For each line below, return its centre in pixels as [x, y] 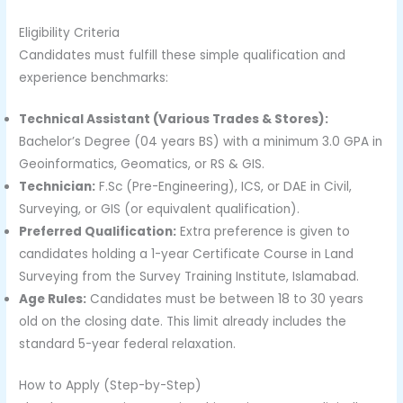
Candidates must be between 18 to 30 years [225, 300]
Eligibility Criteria [70, 32]
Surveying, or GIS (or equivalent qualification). [160, 210]
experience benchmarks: [94, 77]
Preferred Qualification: [98, 232]
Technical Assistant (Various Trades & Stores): [174, 120]
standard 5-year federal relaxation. [128, 345]
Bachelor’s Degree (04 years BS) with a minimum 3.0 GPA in [201, 142]
